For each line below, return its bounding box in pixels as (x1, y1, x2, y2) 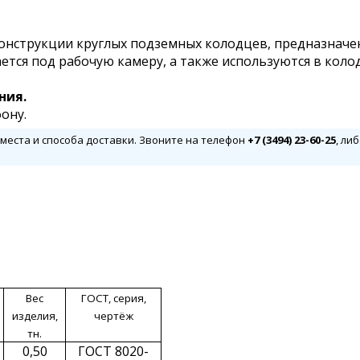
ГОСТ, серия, (80, 291, 146, 306)
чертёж (93, 309, 133, 324)
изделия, (11, 309, 58, 324)
